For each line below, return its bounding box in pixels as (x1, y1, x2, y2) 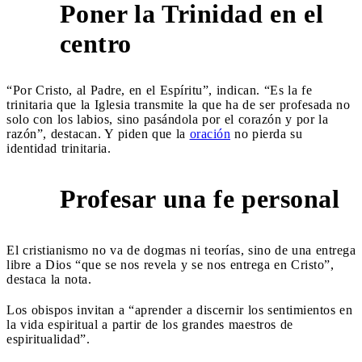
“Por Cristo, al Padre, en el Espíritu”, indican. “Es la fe (6, 82, 312, 97)
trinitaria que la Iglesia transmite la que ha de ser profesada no (6, 97, 350, 112)
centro (59, 28, 132, 58)
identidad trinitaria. (6, 141, 111, 155)
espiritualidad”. (6, 331, 90, 346)
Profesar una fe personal (59, 184, 339, 214)
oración (189, 126, 230, 141)
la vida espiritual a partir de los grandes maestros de (6, 317, 293, 331)
